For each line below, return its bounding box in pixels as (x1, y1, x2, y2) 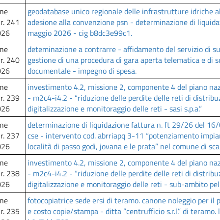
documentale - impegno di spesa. (27, 65, 137, 77)
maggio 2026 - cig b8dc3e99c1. (27, 27, 132, 39)
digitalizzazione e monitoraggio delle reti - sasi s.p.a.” (27, 103, 202, 114)
